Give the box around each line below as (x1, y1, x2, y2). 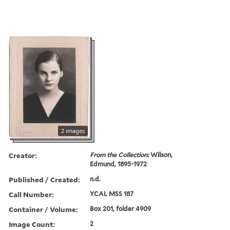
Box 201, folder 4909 (90, 204, 151, 213)
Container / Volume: (9, 204, 78, 214)
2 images (61, 126, 85, 135)
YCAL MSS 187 (90, 189, 134, 198)
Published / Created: (9, 174, 80, 184)
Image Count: (9, 219, 55, 229)
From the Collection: (90, 150, 151, 159)
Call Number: (9, 189, 54, 199)
